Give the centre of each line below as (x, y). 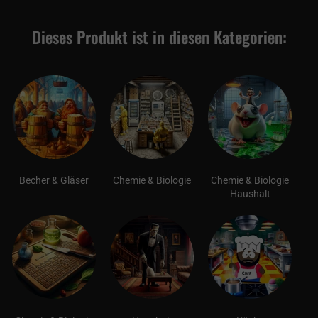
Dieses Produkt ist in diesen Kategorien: (159, 37)
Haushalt (250, 194)
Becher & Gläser (54, 181)
